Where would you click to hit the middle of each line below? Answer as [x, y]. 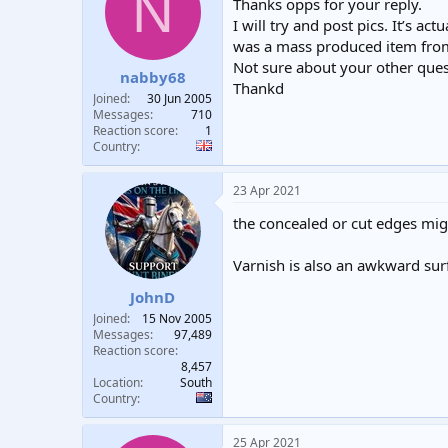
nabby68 [152, 77]
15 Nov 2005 [177, 318]
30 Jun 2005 [179, 98]
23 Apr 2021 [267, 190]
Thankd [258, 87]
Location [116, 382]
